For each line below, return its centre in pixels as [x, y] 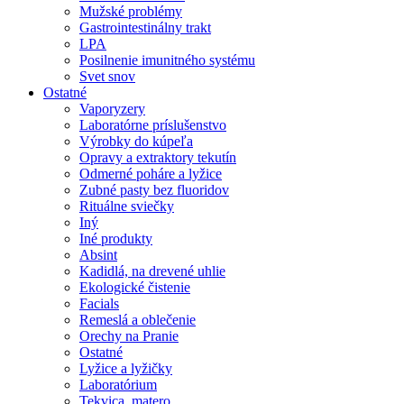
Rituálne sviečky [127, 207]
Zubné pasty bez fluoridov [154, 190]
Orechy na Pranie [129, 336]
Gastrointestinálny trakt [145, 28]
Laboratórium [118, 385]
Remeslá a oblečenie [138, 320]
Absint [98, 255]
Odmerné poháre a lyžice [151, 174]
